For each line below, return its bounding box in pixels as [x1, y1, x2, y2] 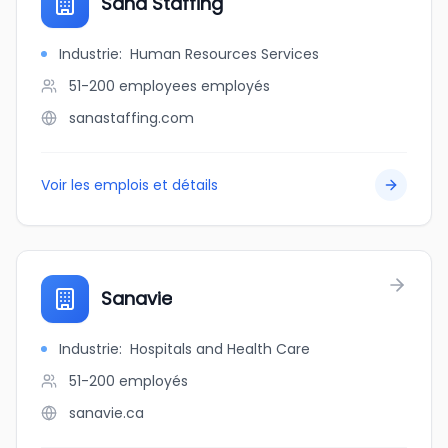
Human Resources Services [130, 44, 319, 64]
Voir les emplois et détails [41, 175, 218, 195]
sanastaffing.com [69, 108, 194, 128]
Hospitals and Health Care [130, 339, 310, 359]
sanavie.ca [69, 403, 144, 423]
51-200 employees [69, 76, 197, 96]
